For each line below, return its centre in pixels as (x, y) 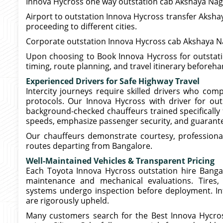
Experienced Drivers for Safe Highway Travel (113, 81)
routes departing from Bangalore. (89, 146)
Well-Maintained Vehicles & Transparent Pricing (120, 161)
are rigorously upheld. (67, 201)
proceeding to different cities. (81, 26)
